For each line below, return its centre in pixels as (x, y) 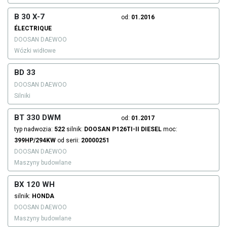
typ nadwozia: (34, 129)
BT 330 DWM (37, 118)
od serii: (68, 141)
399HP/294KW (35, 141)
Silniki (22, 96)
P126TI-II (126, 129)
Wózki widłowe (35, 51)
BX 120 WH (34, 185)
